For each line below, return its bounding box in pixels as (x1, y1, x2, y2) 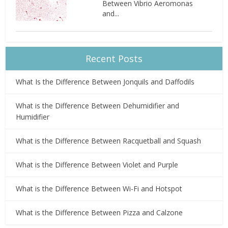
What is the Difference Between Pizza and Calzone (16, 208, 183, 218)
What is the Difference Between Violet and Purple (16, 160, 179, 170)
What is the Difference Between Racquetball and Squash (16, 136, 202, 146)
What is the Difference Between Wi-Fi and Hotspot (16, 184, 183, 194)
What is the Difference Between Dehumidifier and (16, 101, 180, 111)
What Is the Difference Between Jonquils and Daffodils (16, 77, 195, 87)
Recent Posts (85, 52, 142, 65)
